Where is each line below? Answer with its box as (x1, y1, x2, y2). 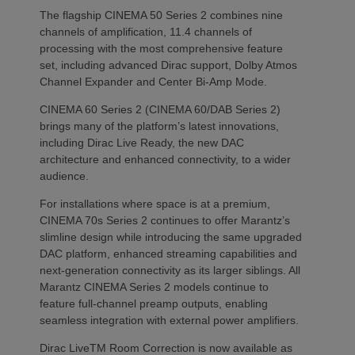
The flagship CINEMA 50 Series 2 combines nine (40, 8, 283, 21)
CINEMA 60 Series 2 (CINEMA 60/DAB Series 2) (40, 102, 281, 116)
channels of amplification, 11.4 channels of (40, 25, 252, 38)
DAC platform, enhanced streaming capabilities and (40, 246, 297, 260)
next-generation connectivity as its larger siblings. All (40, 263, 300, 277)
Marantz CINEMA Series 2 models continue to (40, 280, 269, 293)
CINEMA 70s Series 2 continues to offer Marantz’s (40, 213, 290, 227)
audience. (40, 169, 92, 182)
